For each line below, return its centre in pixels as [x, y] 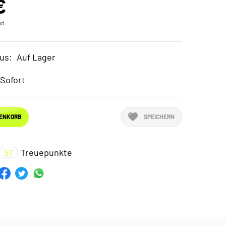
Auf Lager [36, 57]
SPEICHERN [159, 117]
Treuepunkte [46, 152]
